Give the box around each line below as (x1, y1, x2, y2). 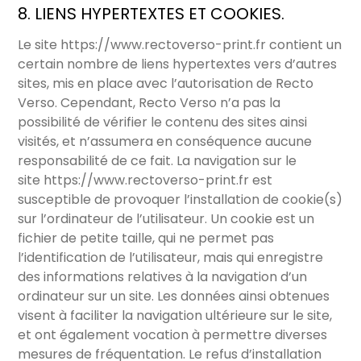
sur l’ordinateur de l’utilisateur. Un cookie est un (18, 210, 315, 229)
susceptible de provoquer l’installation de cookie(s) (18, 190, 343, 210)
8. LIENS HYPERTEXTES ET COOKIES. (18, 2, 285, 26)
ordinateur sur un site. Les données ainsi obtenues (18, 287, 330, 306)
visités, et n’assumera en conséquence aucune (18, 132, 313, 151)
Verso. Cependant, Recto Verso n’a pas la (18, 93, 281, 113)
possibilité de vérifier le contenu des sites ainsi (18, 113, 308, 132)
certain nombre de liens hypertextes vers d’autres (18, 55, 338, 74)
